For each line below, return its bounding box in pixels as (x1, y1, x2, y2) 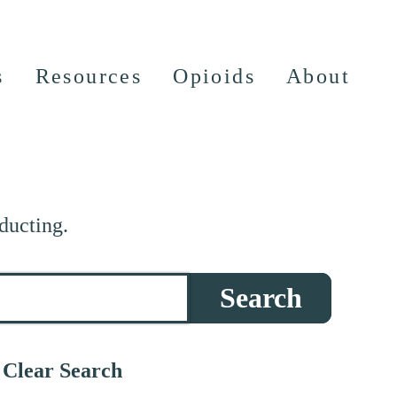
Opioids (173, 64, 255, 88)
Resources (35, 64, 143, 88)
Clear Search (2, 359, 122, 383)
